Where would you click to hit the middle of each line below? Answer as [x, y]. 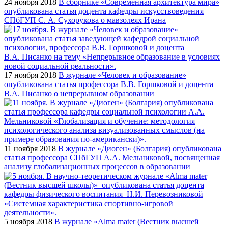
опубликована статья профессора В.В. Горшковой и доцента [109, 84]
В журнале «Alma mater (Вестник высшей [127, 222]
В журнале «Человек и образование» [122, 75]
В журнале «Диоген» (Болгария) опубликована [140, 149]
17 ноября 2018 [30, 75]
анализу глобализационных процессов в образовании [97, 167]
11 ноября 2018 [30, 149]
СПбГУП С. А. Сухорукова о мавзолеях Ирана [85, 20]
